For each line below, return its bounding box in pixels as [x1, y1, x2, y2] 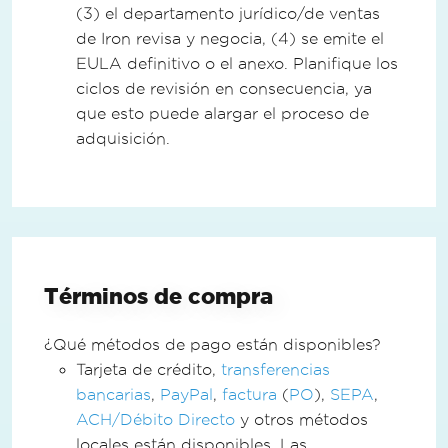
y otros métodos [235, 410, 368, 428]
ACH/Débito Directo [76, 410, 235, 428]
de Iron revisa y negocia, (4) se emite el [76, 29, 384, 47]
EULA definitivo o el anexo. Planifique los [76, 54, 398, 72]
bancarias [76, 385, 151, 403]
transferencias [221, 360, 330, 378]
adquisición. [76, 129, 170, 147]
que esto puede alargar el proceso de [76, 104, 369, 122]
